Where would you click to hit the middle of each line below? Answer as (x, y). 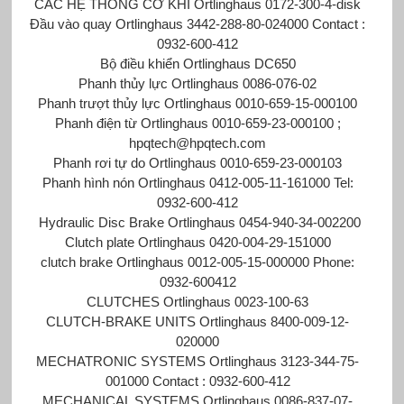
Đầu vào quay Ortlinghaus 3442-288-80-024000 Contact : (198, 23)
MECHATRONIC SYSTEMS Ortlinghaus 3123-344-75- (198, 361)
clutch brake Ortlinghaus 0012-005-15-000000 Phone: (198, 262)
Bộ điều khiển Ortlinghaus (175, 63)
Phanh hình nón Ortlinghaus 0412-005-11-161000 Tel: (197, 182)
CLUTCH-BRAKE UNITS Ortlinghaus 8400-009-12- (198, 321)
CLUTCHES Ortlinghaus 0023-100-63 (198, 301)
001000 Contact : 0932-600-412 (197, 381)
